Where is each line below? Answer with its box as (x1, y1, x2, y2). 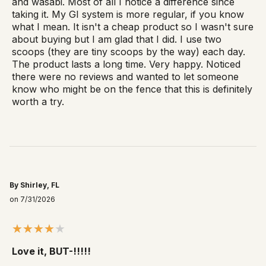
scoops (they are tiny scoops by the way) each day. (12, 46, 245, 58)
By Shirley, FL (9, 180, 59, 190)
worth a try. (12, 96, 64, 108)
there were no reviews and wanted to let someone (12, 71, 239, 83)
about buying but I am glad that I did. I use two (12, 33, 221, 46)
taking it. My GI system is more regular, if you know (12, 8, 244, 21)
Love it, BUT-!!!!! (12, 245, 91, 258)
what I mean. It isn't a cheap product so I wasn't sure (12, 21, 254, 33)
